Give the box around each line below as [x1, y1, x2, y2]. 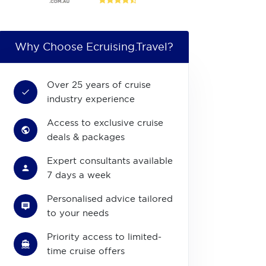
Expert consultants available [47, 155, 173, 166]
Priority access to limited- [47, 231, 161, 242]
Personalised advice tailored [47, 193, 173, 204]
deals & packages [47, 131, 125, 142]
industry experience [47, 93, 135, 104]
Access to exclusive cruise [47, 117, 163, 128]
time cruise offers [47, 245, 125, 256]
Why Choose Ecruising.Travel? [14, 41, 173, 52]
